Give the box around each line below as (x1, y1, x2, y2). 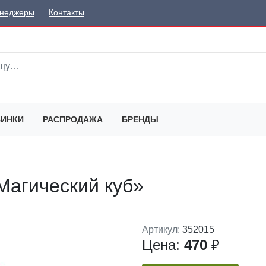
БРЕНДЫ (122, 114, 159, 124)
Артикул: (142, 224, 182, 235)
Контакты (49, 8, 84, 18)
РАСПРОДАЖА (43, 114, 103, 124)
